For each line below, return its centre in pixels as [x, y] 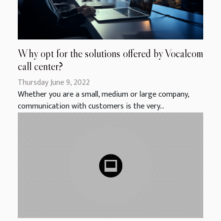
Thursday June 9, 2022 [54, 82]
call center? [40, 66]
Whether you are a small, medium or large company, [103, 94]
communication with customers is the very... [91, 106]
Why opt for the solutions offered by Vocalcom [110, 53]
